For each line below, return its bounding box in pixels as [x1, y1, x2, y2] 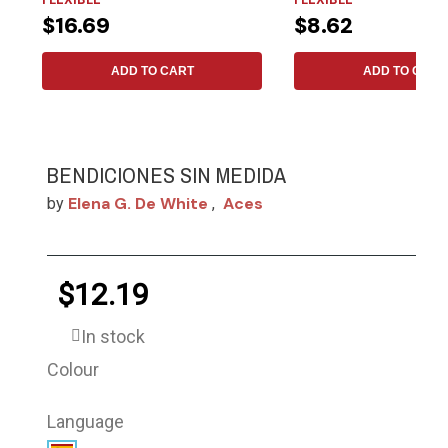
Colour [47, 358, 100, 380]
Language [47, 410, 125, 432]
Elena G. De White [68, 192, 209, 214]
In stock [81, 325, 146, 347]
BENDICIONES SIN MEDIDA [47, 159, 287, 190]
